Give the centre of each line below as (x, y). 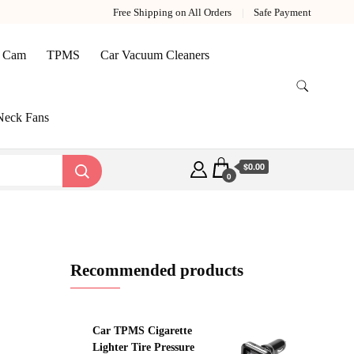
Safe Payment (283, 12)
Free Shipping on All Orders (173, 12)
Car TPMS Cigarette (142, 331)
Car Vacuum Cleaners (154, 55)
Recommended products (156, 271)
